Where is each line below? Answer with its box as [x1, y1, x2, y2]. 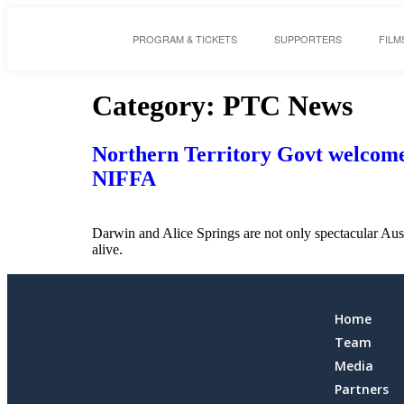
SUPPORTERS [274, 32, 343, 46]
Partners [335, 380, 389, 398]
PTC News [223, 89, 353, 123]
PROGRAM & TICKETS [133, 32, 238, 46]
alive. [92, 241, 123, 257]
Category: [92, 89, 223, 123]
